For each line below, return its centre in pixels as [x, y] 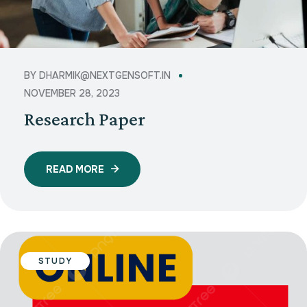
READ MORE [75, 169]
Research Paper [85, 119]
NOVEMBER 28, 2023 [72, 93]
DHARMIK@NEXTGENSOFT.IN [105, 75]
